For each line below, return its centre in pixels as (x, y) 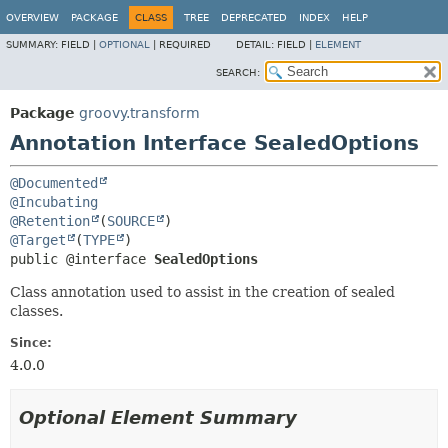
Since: (31, 343)
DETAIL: (256, 44)
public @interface (82, 259)
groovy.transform (139, 113)
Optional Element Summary (158, 417)
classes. (36, 311)
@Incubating (54, 202)
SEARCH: (238, 72)
